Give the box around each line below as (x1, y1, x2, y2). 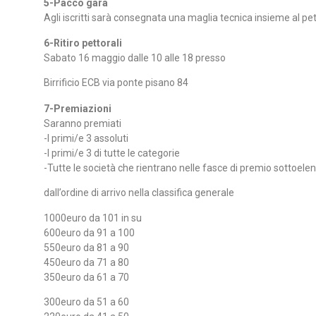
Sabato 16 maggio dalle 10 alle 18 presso (44, 52, 226, 64)
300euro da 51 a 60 (44, 296, 129, 308)
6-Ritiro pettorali (44, 37, 122, 49)
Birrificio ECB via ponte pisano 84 (44, 77, 188, 89)
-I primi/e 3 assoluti (44, 132, 128, 144)
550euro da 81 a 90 (44, 241, 129, 253)
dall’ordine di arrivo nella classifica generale (44, 187, 234, 199)
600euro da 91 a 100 (44, 226, 135, 238)
